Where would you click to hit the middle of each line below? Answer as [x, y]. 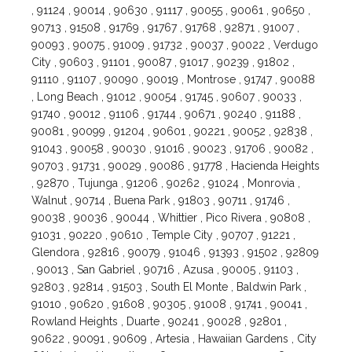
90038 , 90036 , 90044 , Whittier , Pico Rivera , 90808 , [171, 218]
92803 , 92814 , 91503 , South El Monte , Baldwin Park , [169, 287]
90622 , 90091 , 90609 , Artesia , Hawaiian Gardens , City [174, 339]
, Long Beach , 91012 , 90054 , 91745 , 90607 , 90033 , [167, 97]
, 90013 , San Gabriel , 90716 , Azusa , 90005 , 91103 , [165, 270]
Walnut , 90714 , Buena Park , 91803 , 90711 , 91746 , [161, 201]
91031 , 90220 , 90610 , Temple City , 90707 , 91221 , [164, 235]
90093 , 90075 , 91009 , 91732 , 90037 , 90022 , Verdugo [175, 45]
